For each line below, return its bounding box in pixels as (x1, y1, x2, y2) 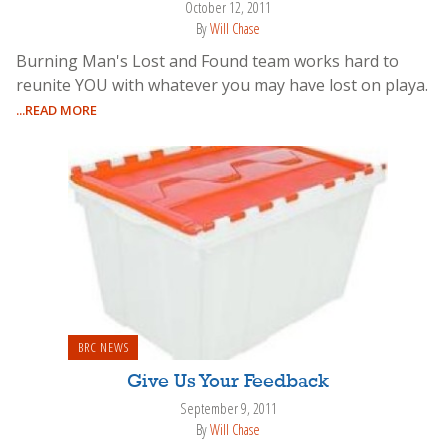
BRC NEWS (77, 338, 129, 357)
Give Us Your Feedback (127, 372, 329, 393)
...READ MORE (16, 100, 97, 119)
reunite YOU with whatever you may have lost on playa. (16, 73, 428, 96)
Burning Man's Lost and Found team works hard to (16, 49, 399, 72)
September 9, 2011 (179, 399, 277, 419)
